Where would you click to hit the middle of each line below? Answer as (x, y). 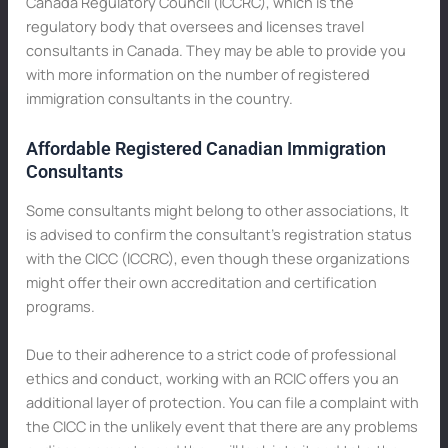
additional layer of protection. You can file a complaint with (222, 401)
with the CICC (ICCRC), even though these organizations (217, 258)
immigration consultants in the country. (159, 97)
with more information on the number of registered (197, 73)
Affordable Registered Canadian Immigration (205, 148)
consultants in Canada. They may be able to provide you (215, 49)
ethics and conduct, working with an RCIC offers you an (212, 377)
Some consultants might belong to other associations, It (217, 210)
